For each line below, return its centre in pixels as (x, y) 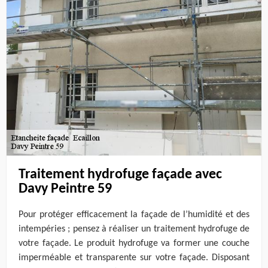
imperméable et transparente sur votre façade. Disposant (134, 258)
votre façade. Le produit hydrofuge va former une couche (134, 244)
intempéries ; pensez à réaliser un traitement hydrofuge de (134, 229)
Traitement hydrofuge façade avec (120, 174)
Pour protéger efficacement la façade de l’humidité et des (134, 215)
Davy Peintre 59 (65, 189)
